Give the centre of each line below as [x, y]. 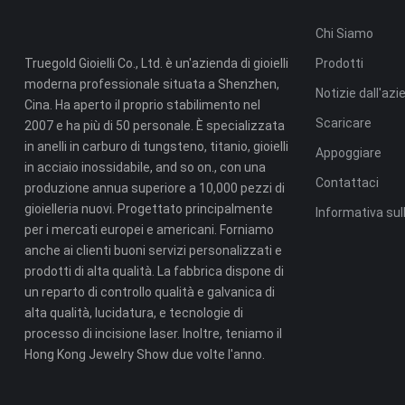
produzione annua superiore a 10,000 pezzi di [154, 188]
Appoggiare [349, 153]
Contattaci [348, 183]
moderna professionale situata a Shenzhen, [151, 84]
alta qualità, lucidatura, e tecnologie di [133, 313]
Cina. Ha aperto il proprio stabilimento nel [142, 105]
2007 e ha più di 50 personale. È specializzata [154, 126]
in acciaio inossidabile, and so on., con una [145, 167]
